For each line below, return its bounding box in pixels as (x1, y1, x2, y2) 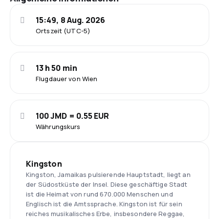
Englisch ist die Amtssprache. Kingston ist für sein (26, 199, 182, 208)
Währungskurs (36, 122, 81, 131)
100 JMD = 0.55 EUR (36, 110, 109, 121)
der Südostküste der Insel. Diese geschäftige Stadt (26, 180, 188, 189)
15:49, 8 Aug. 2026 (36, 15, 106, 25)
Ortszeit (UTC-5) (36, 26, 91, 35)
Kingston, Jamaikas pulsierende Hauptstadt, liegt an (26, 170, 191, 179)
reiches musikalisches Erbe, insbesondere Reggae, (26, 209, 185, 218)
